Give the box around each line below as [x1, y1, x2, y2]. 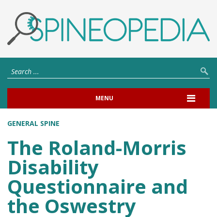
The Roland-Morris [7, 134, 186, 161]
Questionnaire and [7, 172, 188, 200]
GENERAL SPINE [7, 118, 60, 128]
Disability [7, 153, 99, 180]
